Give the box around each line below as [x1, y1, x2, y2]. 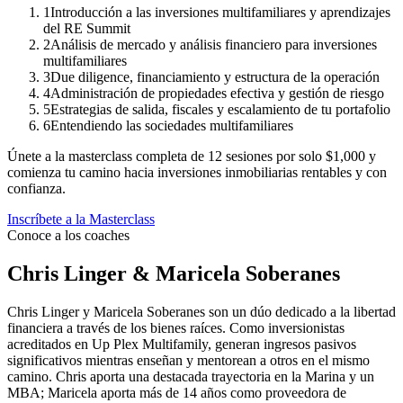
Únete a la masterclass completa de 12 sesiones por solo [7, 148, 322, 164]
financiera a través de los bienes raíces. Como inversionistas [7, 319, 345, 336]
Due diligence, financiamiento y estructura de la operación [50, 69, 380, 85]
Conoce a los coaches [7, 228, 130, 243]
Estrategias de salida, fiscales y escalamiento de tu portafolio [50, 102, 390, 117]
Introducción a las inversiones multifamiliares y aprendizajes [50, 4, 390, 20]
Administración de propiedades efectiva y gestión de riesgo [50, 85, 384, 101]
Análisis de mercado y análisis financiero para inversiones [50, 37, 377, 52]
